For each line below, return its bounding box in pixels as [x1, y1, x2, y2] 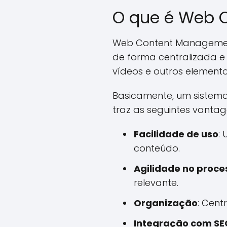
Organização [134, 197, 198, 209]
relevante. [134, 176, 178, 189]
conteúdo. [134, 142, 180, 155]
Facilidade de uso [134, 128, 218, 140]
